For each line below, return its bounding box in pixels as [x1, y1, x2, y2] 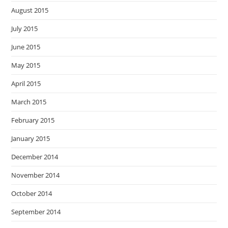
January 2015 [11, 134, 50, 143]
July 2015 [11, 24, 38, 33]
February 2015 [11, 116, 55, 125]
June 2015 [11, 42, 41, 51]
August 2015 [11, 6, 49, 15]
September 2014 [11, 207, 61, 216]
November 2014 [11, 170, 60, 180]
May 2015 [11, 61, 41, 70]
